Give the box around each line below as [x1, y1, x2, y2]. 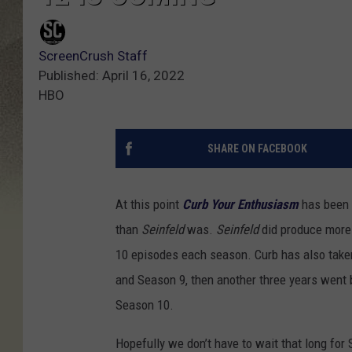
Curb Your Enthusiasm [182, 196, 302, 213]
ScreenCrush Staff [38, 48, 148, 64]
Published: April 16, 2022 [38, 68, 185, 84]
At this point [115, 196, 182, 213]
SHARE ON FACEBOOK [207, 142, 307, 156]
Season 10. [115, 297, 174, 313]
